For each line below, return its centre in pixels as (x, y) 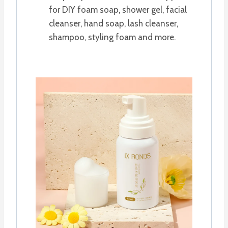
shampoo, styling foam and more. (112, 37)
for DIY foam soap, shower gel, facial (118, 9)
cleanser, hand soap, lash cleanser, (113, 23)
